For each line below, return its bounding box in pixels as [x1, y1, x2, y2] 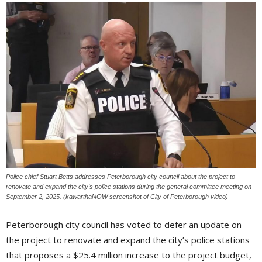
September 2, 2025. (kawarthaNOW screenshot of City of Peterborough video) [6, 193, 228, 201]
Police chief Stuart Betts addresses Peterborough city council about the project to [6, 173, 235, 181]
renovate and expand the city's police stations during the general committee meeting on [6, 183, 251, 191]
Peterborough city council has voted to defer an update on [6, 219, 242, 231]
